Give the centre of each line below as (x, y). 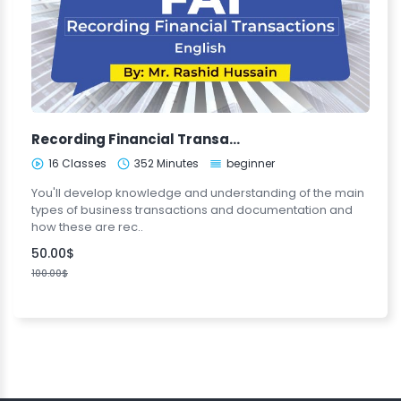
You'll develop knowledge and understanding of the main (198, 193)
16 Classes (77, 163)
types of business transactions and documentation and (192, 210)
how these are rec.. (87, 227)
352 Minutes (166, 163)
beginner (251, 163)
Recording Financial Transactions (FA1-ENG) (235, 139)
